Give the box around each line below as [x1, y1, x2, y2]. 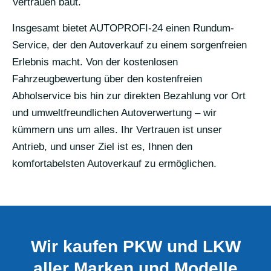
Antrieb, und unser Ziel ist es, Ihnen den [12, 140, 192, 152]
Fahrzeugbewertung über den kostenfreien [12, 73, 202, 85]
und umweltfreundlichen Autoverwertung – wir [12, 106, 217, 119]
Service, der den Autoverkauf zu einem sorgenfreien [12, 39, 247, 51]
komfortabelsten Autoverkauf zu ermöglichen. [12, 157, 217, 169]
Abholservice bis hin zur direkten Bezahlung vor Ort [12, 90, 246, 102]
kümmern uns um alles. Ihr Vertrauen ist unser [12, 123, 222, 135]
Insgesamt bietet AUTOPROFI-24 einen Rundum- [12, 22, 234, 34]
